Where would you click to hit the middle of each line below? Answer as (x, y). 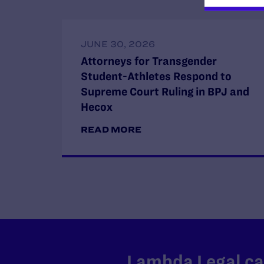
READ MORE (111, 130)
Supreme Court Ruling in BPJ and (165, 92)
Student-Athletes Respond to (156, 76)
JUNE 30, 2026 (118, 44)
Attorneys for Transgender (149, 61)
